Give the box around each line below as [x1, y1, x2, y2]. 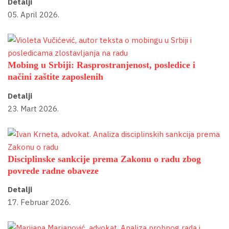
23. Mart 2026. [8, 103, 59, 113]
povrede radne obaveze [8, 165, 99, 176]
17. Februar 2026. [8, 197, 71, 208]
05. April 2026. [8, 10, 59, 20]
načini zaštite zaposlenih [8, 72, 103, 82]
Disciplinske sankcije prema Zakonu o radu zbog [8, 153, 201, 164]
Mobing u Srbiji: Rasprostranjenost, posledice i [8, 60, 195, 71]
